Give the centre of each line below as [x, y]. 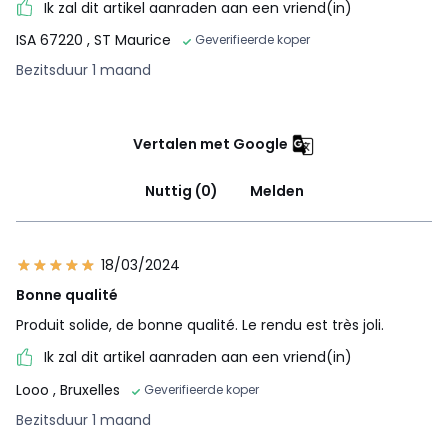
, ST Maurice [129, 40]
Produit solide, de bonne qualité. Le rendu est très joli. [200, 325]
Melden [276, 191]
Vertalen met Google [210, 144]
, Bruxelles [86, 389]
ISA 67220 [51, 40]
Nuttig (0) [181, 191]
